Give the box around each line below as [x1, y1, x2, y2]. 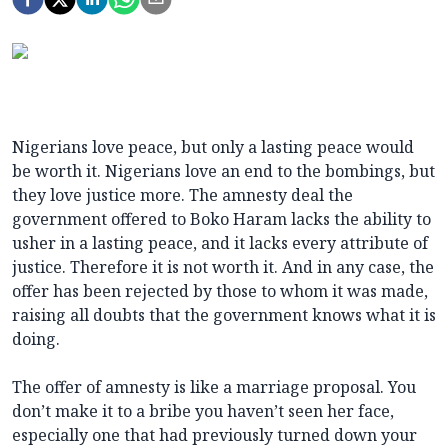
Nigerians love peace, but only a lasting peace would [12, 136, 414, 159]
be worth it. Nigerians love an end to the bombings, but [12, 160, 435, 183]
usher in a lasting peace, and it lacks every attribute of [12, 232, 428, 255]
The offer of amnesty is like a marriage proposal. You [12, 376, 416, 399]
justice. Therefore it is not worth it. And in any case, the [12, 256, 434, 279]
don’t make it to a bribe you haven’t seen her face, [12, 400, 394, 423]
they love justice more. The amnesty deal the [12, 184, 353, 207]
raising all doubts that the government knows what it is [12, 304, 436, 327]
